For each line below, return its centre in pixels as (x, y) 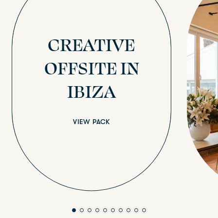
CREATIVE (91, 44)
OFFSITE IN (91, 67)
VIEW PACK (91, 122)
